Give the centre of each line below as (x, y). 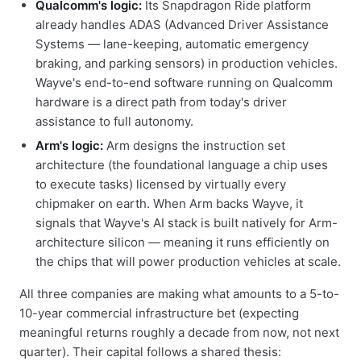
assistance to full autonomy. (114, 121)
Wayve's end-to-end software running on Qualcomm (184, 82)
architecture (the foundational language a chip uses (182, 164)
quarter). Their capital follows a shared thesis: (150, 351)
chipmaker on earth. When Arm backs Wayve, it (169, 203)
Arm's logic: (69, 145)
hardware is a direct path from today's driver (161, 102)
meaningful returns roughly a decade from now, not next (179, 332)
